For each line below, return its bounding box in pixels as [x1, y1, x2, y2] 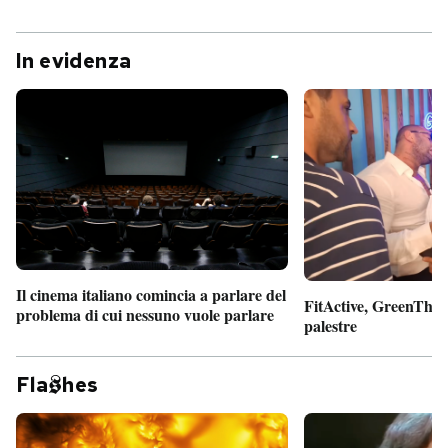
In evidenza [16, 48, 132, 74]
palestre [304, 313, 357, 337]
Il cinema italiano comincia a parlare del [16, 283, 286, 307]
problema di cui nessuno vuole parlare [16, 303, 274, 327]
